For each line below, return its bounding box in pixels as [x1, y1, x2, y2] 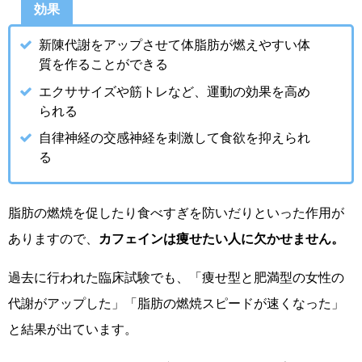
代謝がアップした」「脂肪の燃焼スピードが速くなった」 [8, 297, 344, 310]
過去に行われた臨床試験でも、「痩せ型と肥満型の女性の [8, 271, 344, 284]
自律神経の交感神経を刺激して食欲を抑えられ [39, 131, 311, 145]
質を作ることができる [39, 57, 169, 70]
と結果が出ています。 [8, 322, 137, 336]
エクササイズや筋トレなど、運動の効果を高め [39, 84, 311, 98]
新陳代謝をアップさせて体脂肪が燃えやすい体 [39, 37, 311, 51]
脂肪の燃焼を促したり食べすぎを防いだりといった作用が [8, 206, 344, 220]
